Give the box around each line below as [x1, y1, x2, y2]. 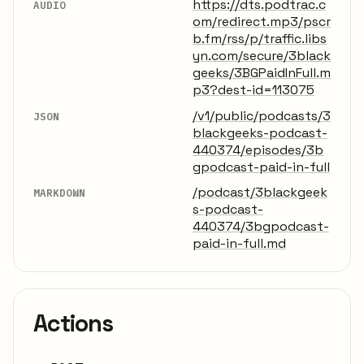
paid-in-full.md [193, 235, 286, 253]
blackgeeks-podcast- [193, 123, 327, 141]
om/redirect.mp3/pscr [193, 13, 331, 31]
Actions [33, 309, 113, 339]
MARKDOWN [33, 186, 85, 200]
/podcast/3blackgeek [193, 184, 327, 201]
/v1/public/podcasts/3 [193, 106, 331, 124]
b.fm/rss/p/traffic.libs [193, 30, 327, 48]
